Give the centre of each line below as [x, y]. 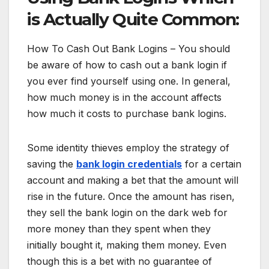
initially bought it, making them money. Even [127, 245]
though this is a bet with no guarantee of [119, 261]
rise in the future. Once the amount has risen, [131, 196]
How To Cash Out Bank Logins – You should [128, 48]
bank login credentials [129, 164]
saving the [52, 164]
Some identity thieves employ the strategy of [128, 147]
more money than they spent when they [119, 228]
